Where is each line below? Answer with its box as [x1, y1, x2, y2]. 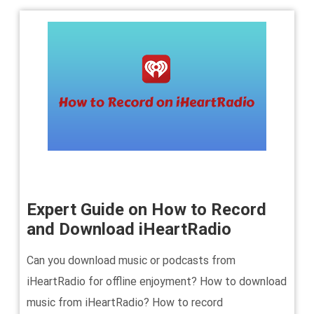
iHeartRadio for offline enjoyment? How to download [27, 275, 287, 288]
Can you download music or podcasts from [27, 254, 235, 267]
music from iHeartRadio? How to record [27, 296, 223, 309]
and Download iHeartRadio [27, 219, 231, 239]
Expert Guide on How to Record [27, 200, 266, 219]
